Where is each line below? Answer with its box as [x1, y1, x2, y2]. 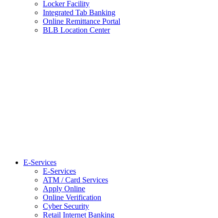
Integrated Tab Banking [43, 8, 115, 17]
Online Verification [43, 193, 101, 202]
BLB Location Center [43, 26, 110, 35]
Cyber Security [43, 202, 89, 211]
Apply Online [43, 184, 85, 193]
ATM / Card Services [43, 176, 108, 184]
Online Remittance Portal [43, 17, 120, 26]
